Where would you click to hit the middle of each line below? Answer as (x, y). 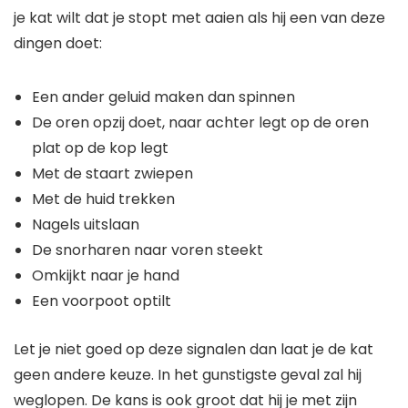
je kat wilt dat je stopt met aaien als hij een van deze (199, 17)
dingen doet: (58, 43)
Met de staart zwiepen (112, 173)
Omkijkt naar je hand (106, 275)
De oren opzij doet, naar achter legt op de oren (200, 122)
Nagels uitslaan (86, 224)
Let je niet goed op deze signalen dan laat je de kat (194, 349)
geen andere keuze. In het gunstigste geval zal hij (188, 374)
